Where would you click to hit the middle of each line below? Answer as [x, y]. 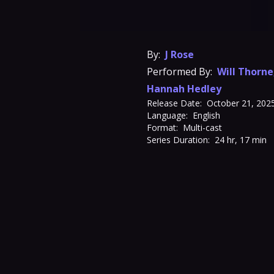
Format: [162, 128]
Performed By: [180, 72]
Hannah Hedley [184, 89]
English [206, 115]
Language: [167, 115]
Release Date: [174, 103]
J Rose [180, 54]
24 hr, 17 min [241, 140]
